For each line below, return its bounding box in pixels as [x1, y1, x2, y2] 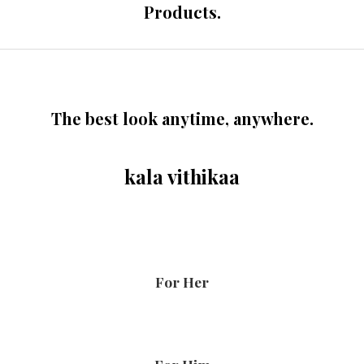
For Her [155, 272, 209, 292]
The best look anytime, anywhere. [50, 107, 314, 130]
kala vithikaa [124, 163, 240, 190]
